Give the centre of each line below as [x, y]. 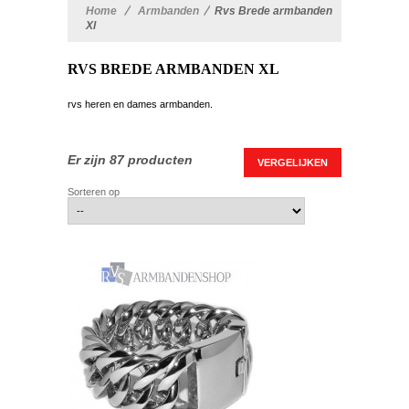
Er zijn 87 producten [130, 160]
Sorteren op [94, 192]
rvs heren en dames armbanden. [140, 105]
